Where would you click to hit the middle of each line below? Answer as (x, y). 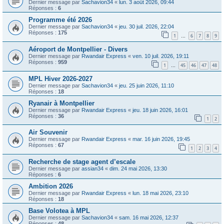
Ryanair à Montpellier (61, 103)
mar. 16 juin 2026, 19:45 (161, 139)
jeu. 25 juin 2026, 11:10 (146, 85)
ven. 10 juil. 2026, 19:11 (161, 56)
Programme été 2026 (60, 20)
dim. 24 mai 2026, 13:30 (138, 168)
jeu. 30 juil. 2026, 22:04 (146, 27)
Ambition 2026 (51, 186)
